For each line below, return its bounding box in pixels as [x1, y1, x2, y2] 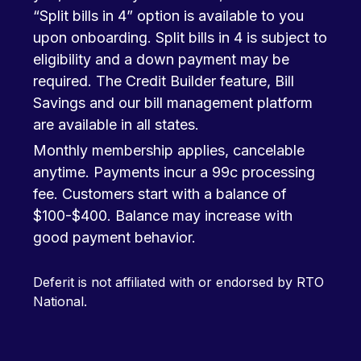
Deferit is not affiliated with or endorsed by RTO [33, 274, 324, 290]
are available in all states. [33, 116, 199, 133]
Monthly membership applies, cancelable [33, 142, 305, 159]
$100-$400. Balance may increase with [33, 207, 293, 224]
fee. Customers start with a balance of [33, 185, 287, 202]
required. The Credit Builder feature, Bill [33, 73, 294, 89]
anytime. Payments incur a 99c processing [33, 164, 315, 180]
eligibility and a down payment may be [33, 51, 289, 68]
